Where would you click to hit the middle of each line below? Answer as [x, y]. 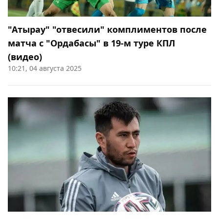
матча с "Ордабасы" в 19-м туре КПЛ [91, 43]
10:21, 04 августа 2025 [45, 68]
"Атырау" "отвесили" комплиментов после [107, 30]
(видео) [25, 57]
